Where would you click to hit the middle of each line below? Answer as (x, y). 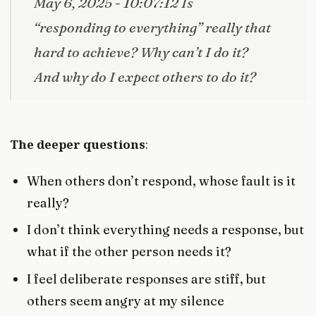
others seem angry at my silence (126, 300)
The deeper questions (78, 144)
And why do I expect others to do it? (145, 76)
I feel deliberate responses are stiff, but (147, 279)
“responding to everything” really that (152, 27)
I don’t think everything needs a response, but (166, 230)
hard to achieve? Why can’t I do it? (141, 51)
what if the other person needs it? (129, 252)
